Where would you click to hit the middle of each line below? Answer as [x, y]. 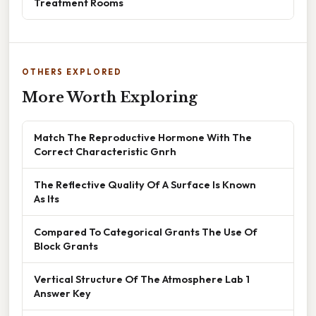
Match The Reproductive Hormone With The [143, 138]
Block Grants [66, 246]
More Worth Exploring [110, 98]
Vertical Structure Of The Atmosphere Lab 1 [142, 279]
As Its [47, 199]
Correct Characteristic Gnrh [105, 152]
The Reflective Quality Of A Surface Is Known [145, 185]
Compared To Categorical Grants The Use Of [146, 232]
